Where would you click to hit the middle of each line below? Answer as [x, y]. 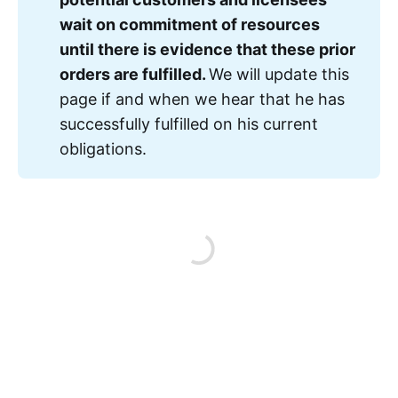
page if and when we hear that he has [203, 99]
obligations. [103, 148]
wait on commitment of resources [190, 24]
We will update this [279, 74]
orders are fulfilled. [135, 74]
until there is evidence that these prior [208, 49]
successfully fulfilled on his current [189, 123]
